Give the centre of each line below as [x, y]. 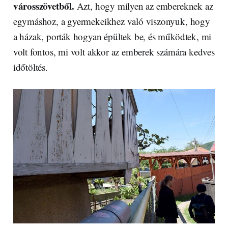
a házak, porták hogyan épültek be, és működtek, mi [112, 37]
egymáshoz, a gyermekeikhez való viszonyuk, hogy [111, 21]
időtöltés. [30, 67]
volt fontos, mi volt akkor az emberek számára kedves [114, 52]
